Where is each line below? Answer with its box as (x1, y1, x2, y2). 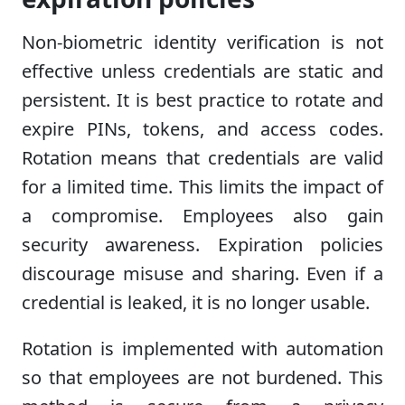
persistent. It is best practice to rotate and (22, 87, 383, 112)
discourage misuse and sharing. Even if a (22, 260, 383, 286)
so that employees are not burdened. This (22, 364, 383, 390)
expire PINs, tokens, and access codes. (22, 116, 383, 141)
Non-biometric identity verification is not (22, 29, 383, 54)
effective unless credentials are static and (22, 58, 383, 83)
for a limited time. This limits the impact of (22, 174, 383, 199)
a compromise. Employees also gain (22, 202, 383, 228)
